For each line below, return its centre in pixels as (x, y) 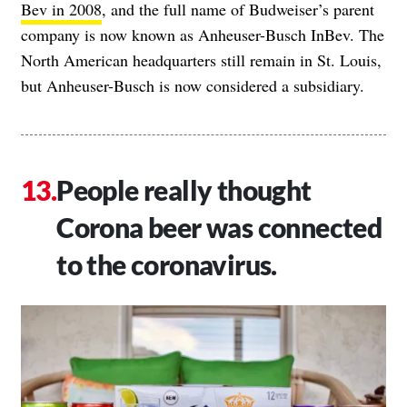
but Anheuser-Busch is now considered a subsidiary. (193, 85)
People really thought (184, 190)
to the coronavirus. (167, 264)
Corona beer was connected (219, 227)
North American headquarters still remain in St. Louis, (201, 60)
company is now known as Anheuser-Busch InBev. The (203, 35)
